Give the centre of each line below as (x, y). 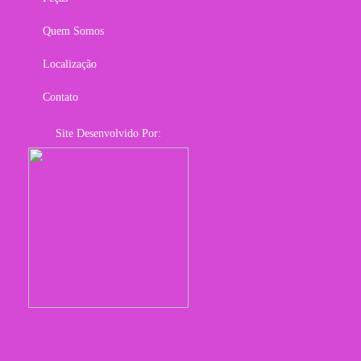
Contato (60, 97)
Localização (69, 64)
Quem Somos (73, 31)
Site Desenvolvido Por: (109, 133)
